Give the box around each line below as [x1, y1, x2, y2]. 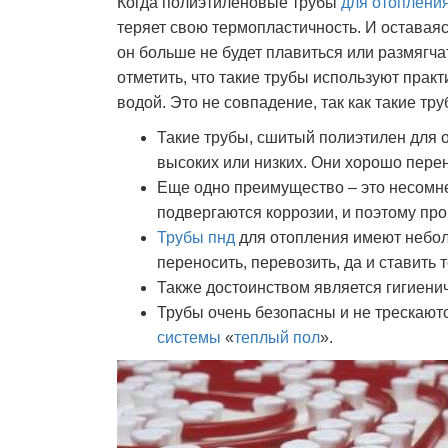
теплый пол [234, 329, 320, 346]
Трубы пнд [157, 229, 235, 246]
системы [157, 329, 221, 346]
